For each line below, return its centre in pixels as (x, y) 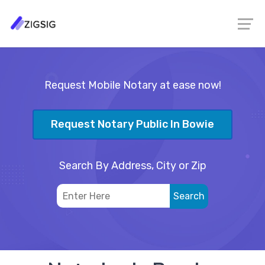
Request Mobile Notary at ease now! (132, 85)
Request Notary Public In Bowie (132, 125)
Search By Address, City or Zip (132, 165)
